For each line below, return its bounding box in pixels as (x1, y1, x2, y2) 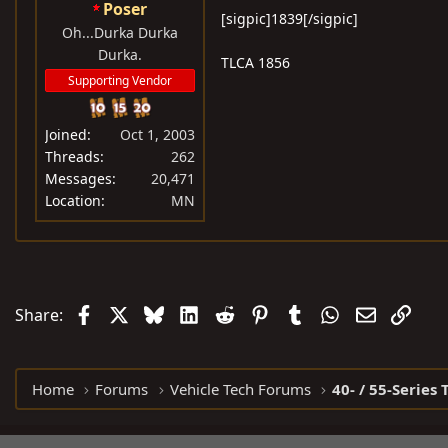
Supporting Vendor (68, 72, 172, 89)
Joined (45, 125, 87, 144)
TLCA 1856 (221, 53, 290, 72)
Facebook (92, 302, 166, 324)
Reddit (233, 302, 283, 324)
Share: (15, 304, 63, 326)
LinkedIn (198, 302, 264, 324)
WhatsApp (339, 302, 418, 324)
